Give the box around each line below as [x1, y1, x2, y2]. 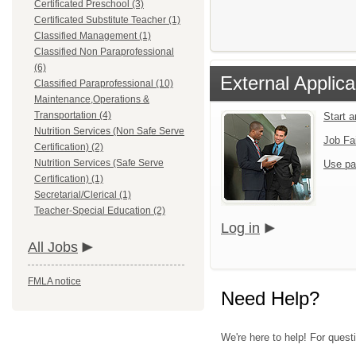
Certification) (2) [34, 141, 103, 153]
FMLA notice [28, 276, 81, 287]
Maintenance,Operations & [34, 94, 149, 105]
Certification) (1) [34, 173, 103, 184]
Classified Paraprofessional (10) [34, 78, 173, 89]
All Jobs [28, 239, 78, 255]
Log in [221, 220, 260, 236]
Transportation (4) [34, 110, 111, 121]
